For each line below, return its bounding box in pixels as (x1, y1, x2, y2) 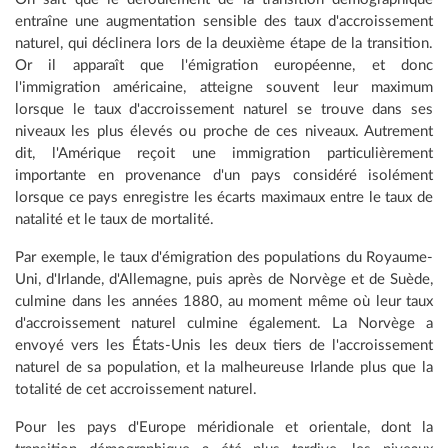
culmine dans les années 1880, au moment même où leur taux (15, 294, 433, 310)
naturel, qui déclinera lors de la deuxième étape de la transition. (15, 36, 433, 52)
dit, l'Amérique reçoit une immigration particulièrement (15, 146, 433, 162)
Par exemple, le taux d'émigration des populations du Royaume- (15, 250, 433, 266)
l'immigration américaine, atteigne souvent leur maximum (15, 80, 433, 96)
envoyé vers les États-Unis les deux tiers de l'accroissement (15, 338, 433, 354)
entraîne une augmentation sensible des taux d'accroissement (15, 14, 433, 30)
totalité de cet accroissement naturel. (15, 382, 257, 398)
